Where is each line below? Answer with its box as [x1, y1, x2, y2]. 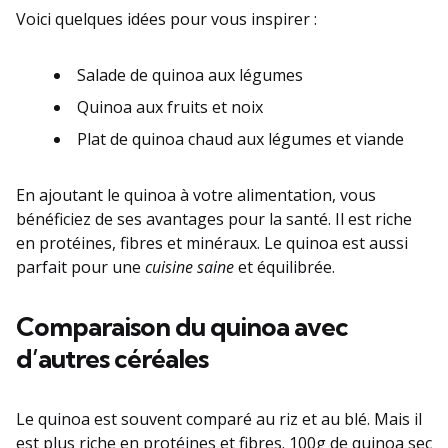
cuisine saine [145, 255, 234, 278]
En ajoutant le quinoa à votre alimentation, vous [16, 183, 376, 206]
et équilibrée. [234, 255, 335, 278]
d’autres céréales [16, 341, 208, 375]
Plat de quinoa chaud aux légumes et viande [77, 127, 404, 150]
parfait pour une [16, 255, 145, 278]
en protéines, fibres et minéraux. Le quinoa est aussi [16, 231, 408, 254]
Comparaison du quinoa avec [16, 309, 348, 343]
